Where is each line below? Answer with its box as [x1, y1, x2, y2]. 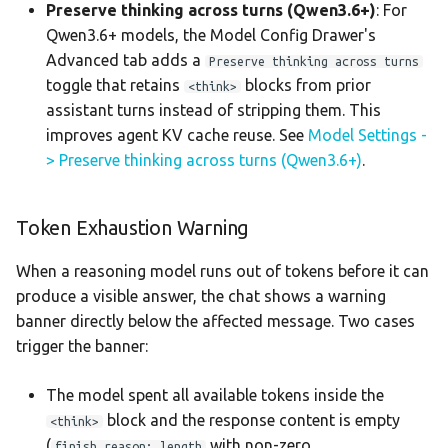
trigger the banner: [16, 336, 148, 355]
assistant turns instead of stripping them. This [46, 100, 381, 119]
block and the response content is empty [103, 410, 400, 429]
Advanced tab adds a [46, 50, 205, 69]
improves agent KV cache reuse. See [46, 125, 308, 144]
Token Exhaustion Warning [16, 215, 250, 239]
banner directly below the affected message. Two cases [16, 311, 415, 330]
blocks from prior [241, 75, 371, 94]
